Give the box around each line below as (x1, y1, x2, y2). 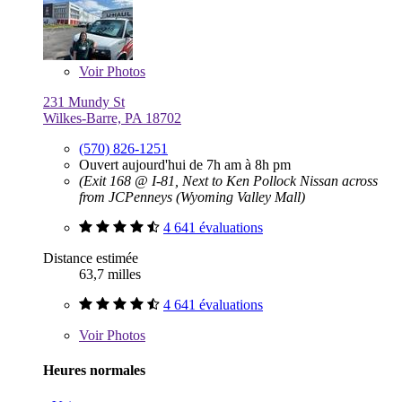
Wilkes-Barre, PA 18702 (43, 110, 181, 127)
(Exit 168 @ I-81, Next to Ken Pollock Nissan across (79, 173, 378, 189)
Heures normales (43, 363, 145, 379)
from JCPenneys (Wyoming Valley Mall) (79, 189, 305, 205)
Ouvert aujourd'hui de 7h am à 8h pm (79, 157, 291, 173)
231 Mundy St (43, 94, 125, 110)
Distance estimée (43, 250, 138, 267)
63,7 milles (79, 267, 141, 283)
